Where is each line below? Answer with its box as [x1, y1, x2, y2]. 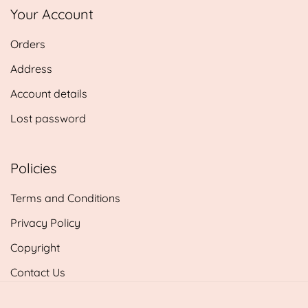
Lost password [10, 111, 86, 125]
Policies [10, 159, 56, 177]
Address [10, 61, 52, 76]
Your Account [10, 5, 93, 23]
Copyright [10, 240, 60, 254]
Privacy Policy [10, 215, 80, 230]
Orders [10, 36, 45, 51]
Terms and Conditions [10, 190, 120, 205]
